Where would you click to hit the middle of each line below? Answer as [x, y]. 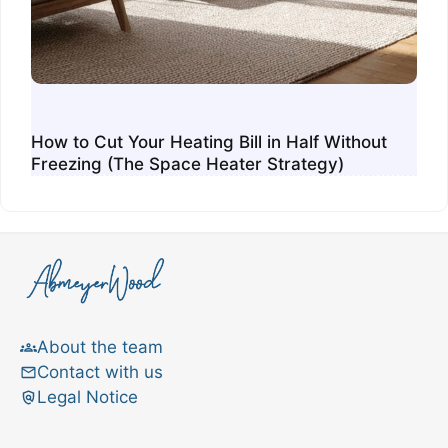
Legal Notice [87, 397]
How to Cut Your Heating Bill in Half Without [209, 142]
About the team [100, 347]
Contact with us [100, 372]
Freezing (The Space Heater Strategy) [187, 164]
